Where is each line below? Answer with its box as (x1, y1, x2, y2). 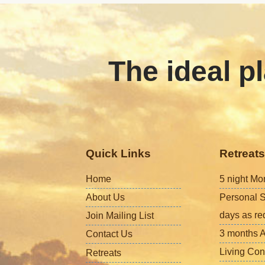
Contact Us (86, 228, 133, 239)
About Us (86, 192, 125, 202)
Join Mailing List (86, 210, 154, 221)
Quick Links (86, 147, 151, 160)
